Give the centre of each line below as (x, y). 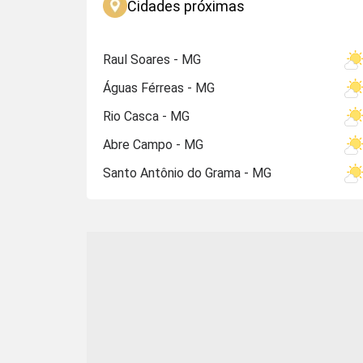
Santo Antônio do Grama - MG (187, 173)
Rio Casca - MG (146, 116)
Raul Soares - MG (152, 60)
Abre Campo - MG (153, 145)
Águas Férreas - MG (159, 88)
